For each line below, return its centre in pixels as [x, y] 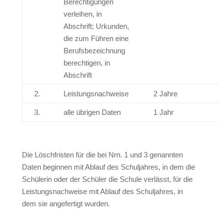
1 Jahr [163, 112]
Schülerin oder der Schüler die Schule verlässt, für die [107, 179]
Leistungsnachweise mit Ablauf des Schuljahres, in [102, 191]
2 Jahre [165, 94]
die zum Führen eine [96, 38]
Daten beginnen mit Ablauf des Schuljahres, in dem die [108, 167]
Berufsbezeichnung [94, 51]
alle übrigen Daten [92, 112]
